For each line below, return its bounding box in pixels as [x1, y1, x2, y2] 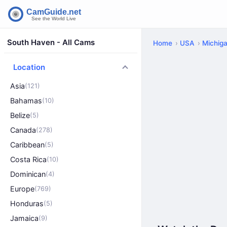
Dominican [10, 170, 46, 178]
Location [13, 62, 45, 72]
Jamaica [10, 214, 39, 222]
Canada [10, 126, 36, 134]
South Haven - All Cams [7, 37, 95, 47]
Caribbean [10, 140, 45, 149]
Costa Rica [10, 155, 47, 164]
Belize [10, 111, 30, 120]
